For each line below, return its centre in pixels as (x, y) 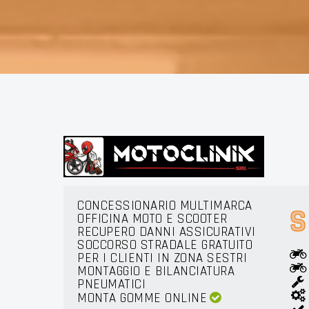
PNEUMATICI (111, 285)
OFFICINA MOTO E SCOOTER (152, 219)
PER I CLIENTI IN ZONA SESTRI (162, 258)
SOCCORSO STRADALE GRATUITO (165, 245)
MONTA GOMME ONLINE (142, 298)
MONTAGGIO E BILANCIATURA (156, 271)
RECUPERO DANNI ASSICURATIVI (167, 232)
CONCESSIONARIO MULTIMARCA (165, 206)
